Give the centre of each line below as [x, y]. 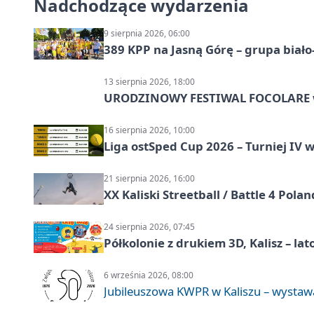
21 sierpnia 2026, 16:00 [149, 178]
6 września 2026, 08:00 [149, 275]
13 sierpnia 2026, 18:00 [149, 81]
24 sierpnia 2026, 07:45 [149, 226]
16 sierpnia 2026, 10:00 [149, 130]
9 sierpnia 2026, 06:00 [147, 33]
